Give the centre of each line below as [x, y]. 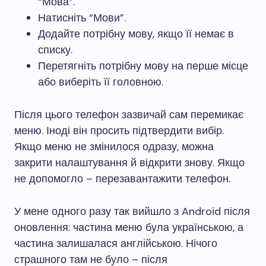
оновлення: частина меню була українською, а [129, 227]
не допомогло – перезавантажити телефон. [122, 179]
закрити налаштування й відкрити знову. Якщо [129, 163]
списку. [55, 50]
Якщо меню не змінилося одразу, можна [114, 147]
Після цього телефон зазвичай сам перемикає [129, 115]
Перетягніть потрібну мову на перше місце [143, 66]
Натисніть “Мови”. [82, 18]
